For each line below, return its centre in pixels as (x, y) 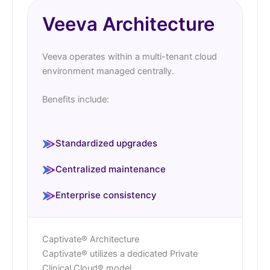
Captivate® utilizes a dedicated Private (120, 253)
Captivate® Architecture (91, 239)
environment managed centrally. (108, 71)
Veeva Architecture (128, 24)
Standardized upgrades (106, 143)
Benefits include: (76, 100)
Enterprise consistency (106, 195)
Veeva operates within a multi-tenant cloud (130, 57)
